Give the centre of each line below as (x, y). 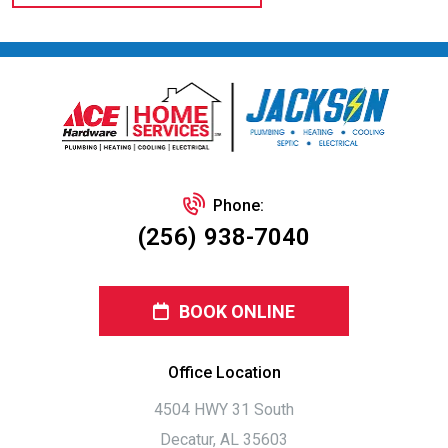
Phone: (238, 205)
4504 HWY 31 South (224, 409)
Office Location (224, 372)
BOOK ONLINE (237, 311)
